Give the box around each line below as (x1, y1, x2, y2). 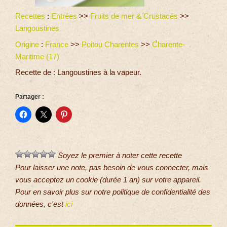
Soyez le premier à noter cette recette (56, 150, 182, 160)
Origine (15, 40, 39, 49)
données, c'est (15, 199, 65, 208)
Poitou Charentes (82, 40, 139, 49)
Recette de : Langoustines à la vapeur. (15, 68, 141, 77)
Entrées (51, 12, 77, 21)
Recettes (15, 12, 45, 21)
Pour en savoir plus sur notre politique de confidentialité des (15, 187, 210, 196)
